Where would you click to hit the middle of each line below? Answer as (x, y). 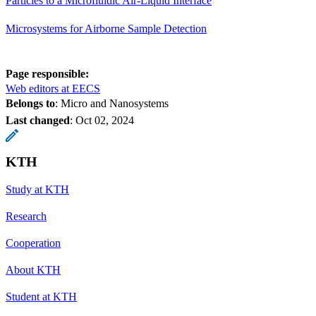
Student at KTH (41, 296)
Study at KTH (37, 189)
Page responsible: (47, 73)
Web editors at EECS (53, 88)
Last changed (38, 120)
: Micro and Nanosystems (112, 103)
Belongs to (30, 103)
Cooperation (33, 243)
